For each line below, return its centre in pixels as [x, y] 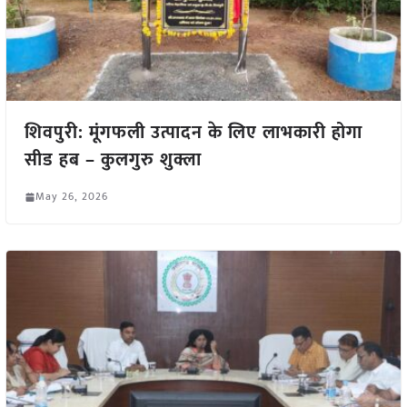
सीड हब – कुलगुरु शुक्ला [113, 160]
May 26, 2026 [71, 197]
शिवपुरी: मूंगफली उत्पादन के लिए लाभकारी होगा [193, 133]
